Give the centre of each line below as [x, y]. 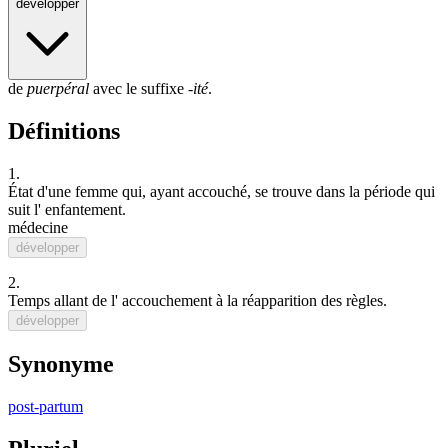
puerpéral [58, 89]
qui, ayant [153, 192]
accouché [217, 192]
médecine [38, 228]
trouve [292, 192]
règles [364, 301]
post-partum [45, 407]
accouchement [167, 301]
